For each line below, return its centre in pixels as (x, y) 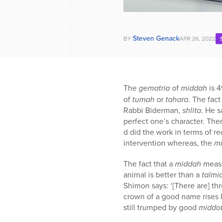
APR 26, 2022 (197, 39)
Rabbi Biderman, (153, 110)
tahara (177, 99)
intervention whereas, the (169, 143)
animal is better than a (163, 174)
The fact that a (149, 164)
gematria (154, 88)
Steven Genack (156, 39)
